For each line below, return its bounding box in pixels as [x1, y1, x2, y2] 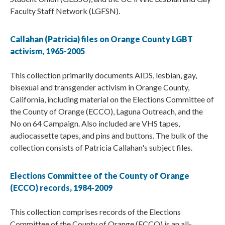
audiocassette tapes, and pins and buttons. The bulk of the [10, 131, 208, 141]
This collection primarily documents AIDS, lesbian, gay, [10, 70, 197, 80]
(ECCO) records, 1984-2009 [10, 183, 113, 193]
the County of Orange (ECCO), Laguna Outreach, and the [10, 106, 203, 117]
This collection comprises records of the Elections [10, 207, 181, 217]
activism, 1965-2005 [10, 46, 85, 56]
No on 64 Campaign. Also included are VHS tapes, [10, 119, 180, 129]
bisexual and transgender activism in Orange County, [10, 82, 189, 92]
